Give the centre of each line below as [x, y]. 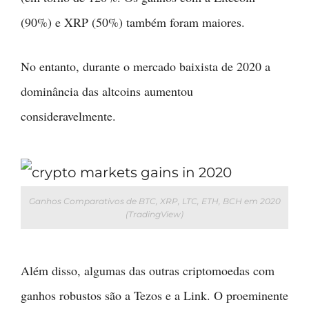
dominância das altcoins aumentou [107, 91]
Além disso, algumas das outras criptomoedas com [148, 271]
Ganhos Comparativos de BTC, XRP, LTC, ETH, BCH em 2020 [154, 201]
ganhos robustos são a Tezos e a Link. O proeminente [154, 296]
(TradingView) [154, 215]
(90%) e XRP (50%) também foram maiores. [133, 22]
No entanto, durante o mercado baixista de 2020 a [146, 67]
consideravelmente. [68, 116]
